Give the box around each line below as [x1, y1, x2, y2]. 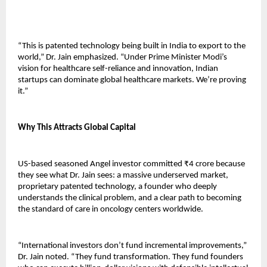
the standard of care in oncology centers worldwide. [18, 205, 203, 215]
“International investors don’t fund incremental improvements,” [18, 241, 247, 251]
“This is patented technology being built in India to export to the [18, 42, 246, 51]
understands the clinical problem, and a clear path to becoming [18, 194, 241, 203]
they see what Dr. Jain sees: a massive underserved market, [18, 171, 228, 181]
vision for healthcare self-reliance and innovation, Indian [18, 64, 218, 74]
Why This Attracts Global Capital [18, 123, 136, 133]
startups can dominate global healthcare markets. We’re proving [18, 76, 246, 85]
